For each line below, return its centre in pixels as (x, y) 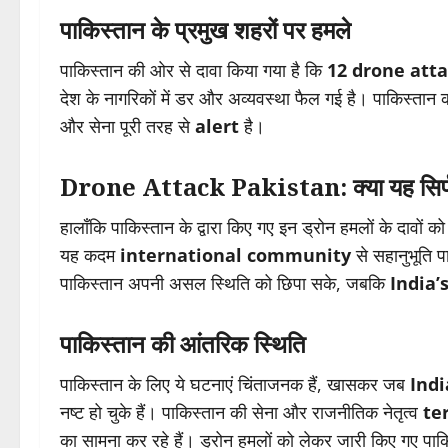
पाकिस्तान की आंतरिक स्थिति (183, 344)
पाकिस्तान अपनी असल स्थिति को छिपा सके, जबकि (225, 283)
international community (235, 255)
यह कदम (90, 255)
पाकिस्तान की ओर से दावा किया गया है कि (193, 70)
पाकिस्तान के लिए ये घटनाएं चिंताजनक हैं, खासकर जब (235, 384)
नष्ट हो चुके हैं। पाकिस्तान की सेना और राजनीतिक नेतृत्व (241, 412)
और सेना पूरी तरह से (127, 126)
